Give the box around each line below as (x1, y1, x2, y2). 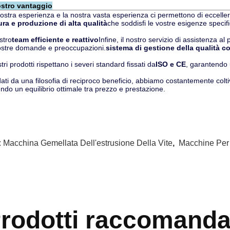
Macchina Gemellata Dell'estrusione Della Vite (3, 139, 172, 147)
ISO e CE (156, 60, 186, 68)
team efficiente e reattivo (12, 35, 99, 44)
